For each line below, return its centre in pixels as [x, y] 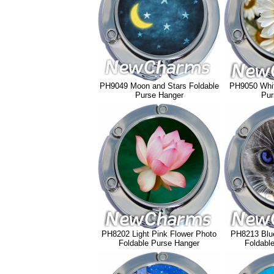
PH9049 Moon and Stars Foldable [159, 86]
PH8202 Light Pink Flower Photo [159, 234]
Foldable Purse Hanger [159, 243]
